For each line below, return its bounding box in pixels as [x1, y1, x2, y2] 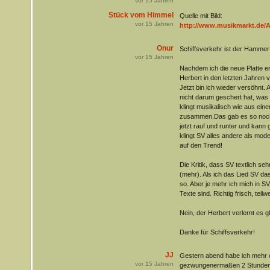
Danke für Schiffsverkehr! [179, 228, 255, 236]
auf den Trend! [179, 142, 222, 149]
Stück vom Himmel [108, 11, 174, 20]
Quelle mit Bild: [179, 12, 222, 20]
